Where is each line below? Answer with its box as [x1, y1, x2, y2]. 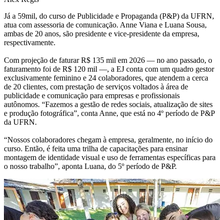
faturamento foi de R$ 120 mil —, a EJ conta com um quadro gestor [4, 64, 214, 73]
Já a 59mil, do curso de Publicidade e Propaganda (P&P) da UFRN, [4, 11, 214, 20]
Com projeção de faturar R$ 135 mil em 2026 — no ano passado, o [4, 55, 212, 64]
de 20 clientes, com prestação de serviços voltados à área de [4, 82, 188, 91]
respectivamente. [4, 38, 55, 47]
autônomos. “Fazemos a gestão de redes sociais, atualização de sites [4, 100, 213, 109]
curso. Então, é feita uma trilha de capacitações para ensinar [4, 144, 188, 153]
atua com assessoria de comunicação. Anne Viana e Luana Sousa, [4, 20, 207, 29]
